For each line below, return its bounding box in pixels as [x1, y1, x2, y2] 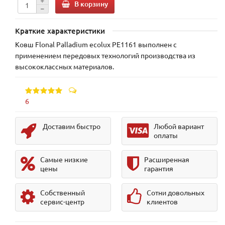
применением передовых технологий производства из [15, 50, 195, 60]
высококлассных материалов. [15, 61, 114, 71]
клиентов [146, 196, 178, 206]
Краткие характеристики [15, 25, 105, 36]
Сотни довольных [146, 187, 204, 197]
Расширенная [144, 154, 189, 164]
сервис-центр [40, 196, 84, 206]
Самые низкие [40, 154, 88, 164]
